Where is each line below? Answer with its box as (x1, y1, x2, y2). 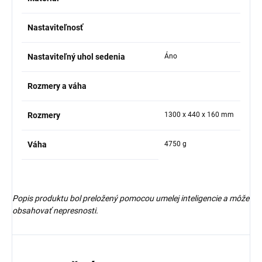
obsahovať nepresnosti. (12, 205, 98, 215)
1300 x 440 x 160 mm (164, 110, 234, 119)
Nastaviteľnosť (27, 22, 83, 32)
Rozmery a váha (27, 81, 87, 91)
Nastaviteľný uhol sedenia (27, 51, 125, 61)
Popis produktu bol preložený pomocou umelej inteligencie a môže (12, 193, 249, 203)
